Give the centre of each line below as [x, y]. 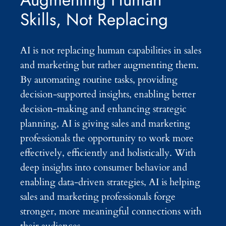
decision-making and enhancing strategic [103, 109]
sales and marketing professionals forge [98, 196]
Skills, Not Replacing [94, 20]
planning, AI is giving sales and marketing [105, 123]
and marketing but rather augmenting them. [109, 65]
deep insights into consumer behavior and [104, 167]
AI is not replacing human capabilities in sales [111, 50]
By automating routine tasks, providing [99, 79]
